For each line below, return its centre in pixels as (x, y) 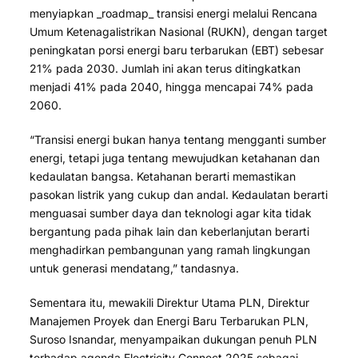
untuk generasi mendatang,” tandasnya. (135, 268)
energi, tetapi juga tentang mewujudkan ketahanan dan (175, 157)
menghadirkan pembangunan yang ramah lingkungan (170, 249)
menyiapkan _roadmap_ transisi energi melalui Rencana (174, 13)
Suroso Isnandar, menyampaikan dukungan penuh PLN (174, 339)
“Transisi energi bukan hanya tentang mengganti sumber (178, 139)
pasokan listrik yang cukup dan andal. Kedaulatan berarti (179, 194)
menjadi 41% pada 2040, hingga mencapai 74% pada (172, 86)
